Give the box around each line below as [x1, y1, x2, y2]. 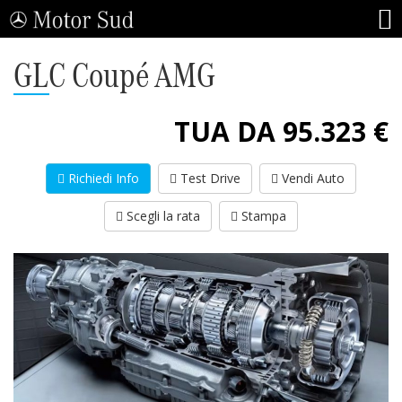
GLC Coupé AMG [13, 51, 215, 99]
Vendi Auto [278, 170, 345, 187]
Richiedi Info [65, 170, 139, 187]
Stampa [238, 207, 286, 224]
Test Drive [177, 170, 240, 187]
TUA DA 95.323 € [174, 113, 389, 150]
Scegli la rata [123, 207, 200, 224]
